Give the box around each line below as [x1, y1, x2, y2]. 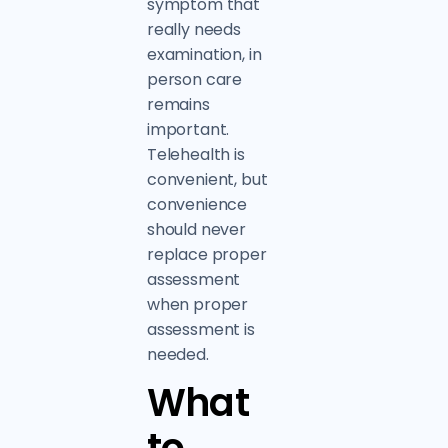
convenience [146, 193, 248, 216]
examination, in [146, 43, 262, 66]
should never [146, 218, 246, 241]
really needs [146, 18, 241, 41]
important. [146, 118, 230, 141]
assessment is [146, 318, 255, 341]
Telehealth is [146, 143, 245, 166]
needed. [146, 343, 209, 366]
